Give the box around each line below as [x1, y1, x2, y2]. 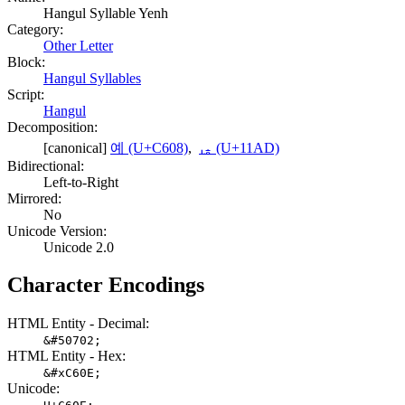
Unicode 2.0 [43, 239, 114, 255]
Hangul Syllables [43, 70, 141, 86]
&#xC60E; [43, 366, 101, 381]
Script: [7, 86, 44, 102]
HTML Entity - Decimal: [7, 316, 149, 332]
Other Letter [43, 37, 113, 53]
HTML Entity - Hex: [7, 348, 126, 364]
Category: [7, 21, 63, 37]
